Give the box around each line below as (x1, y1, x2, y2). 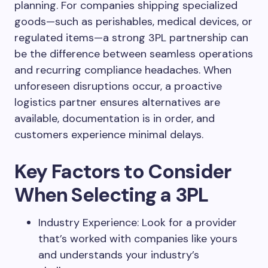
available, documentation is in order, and (14, 111, 215, 126)
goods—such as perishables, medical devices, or (14, 14, 252, 29)
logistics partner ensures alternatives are (14, 95, 220, 109)
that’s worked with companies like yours (38, 232, 237, 246)
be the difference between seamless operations (14, 47, 253, 61)
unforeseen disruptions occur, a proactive (14, 79, 222, 93)
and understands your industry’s (38, 248, 199, 262)
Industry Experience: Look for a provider (38, 215, 237, 230)
